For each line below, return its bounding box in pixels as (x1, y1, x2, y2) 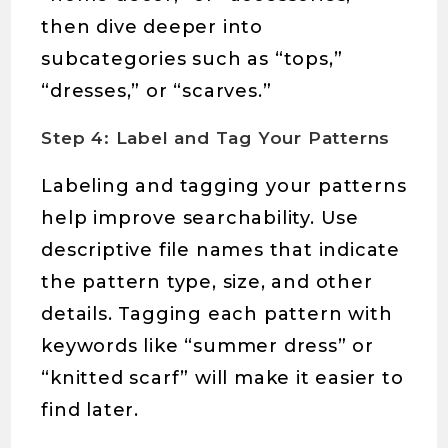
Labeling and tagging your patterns (41, 175, 407, 197)
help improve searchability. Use (41, 207, 360, 229)
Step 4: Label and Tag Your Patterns (41, 128, 391, 148)
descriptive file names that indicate (41, 239, 401, 261)
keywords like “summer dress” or (41, 335, 375, 357)
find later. (41, 399, 140, 421)
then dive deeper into (41, 16, 264, 38)
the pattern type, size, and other (41, 271, 373, 293)
